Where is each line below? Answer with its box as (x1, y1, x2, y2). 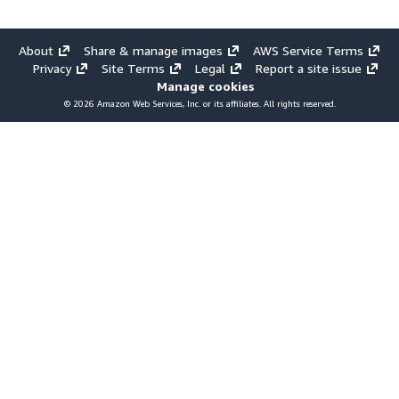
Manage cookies (156, 77, 256, 94)
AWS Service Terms (252, 42, 363, 58)
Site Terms (101, 60, 165, 76)
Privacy (32, 60, 71, 76)
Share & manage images (83, 42, 223, 58)
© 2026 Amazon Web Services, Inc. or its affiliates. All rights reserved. (63, 99, 336, 110)
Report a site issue (255, 60, 362, 76)
